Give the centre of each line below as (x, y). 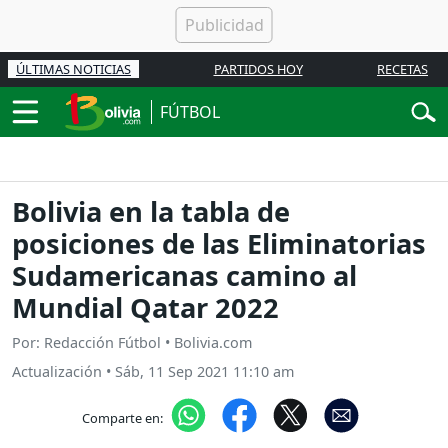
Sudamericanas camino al (184, 276)
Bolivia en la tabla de (151, 212)
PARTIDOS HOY (258, 69)
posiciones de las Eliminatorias (219, 244)
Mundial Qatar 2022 (145, 308)
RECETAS (402, 69)
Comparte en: (122, 417)
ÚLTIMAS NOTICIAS (73, 69)
